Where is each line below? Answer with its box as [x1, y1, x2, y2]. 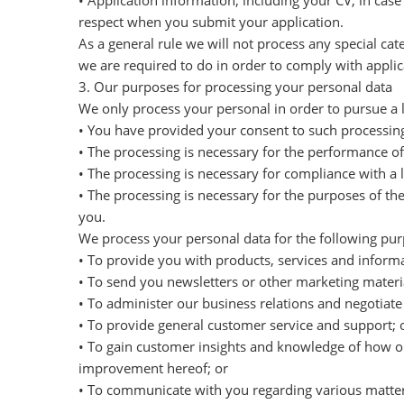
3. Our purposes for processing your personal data [78, 78, 392, 96]
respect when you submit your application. [78, 13, 344, 31]
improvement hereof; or [78, 359, 228, 377]
